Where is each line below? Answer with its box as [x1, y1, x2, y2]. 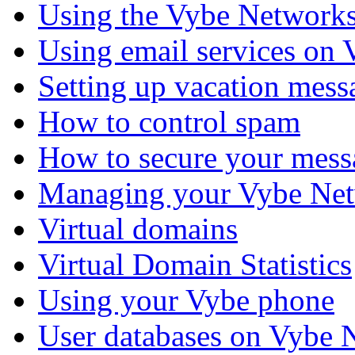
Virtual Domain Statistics [38, 246, 352, 281]
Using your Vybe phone [38, 282, 334, 317]
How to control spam [38, 104, 300, 139]
